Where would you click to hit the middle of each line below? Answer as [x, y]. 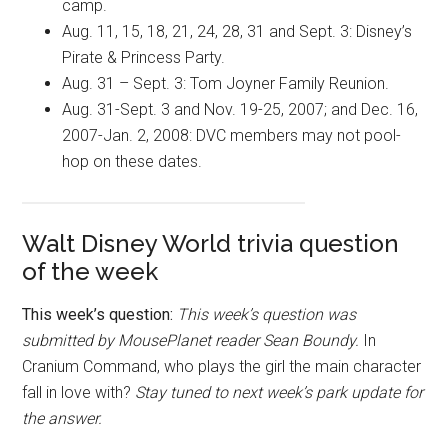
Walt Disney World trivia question [211, 244]
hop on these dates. [132, 162]
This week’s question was [267, 315]
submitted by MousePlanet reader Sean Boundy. [191, 341]
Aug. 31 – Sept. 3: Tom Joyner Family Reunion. [226, 84]
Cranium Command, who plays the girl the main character [222, 367]
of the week [90, 272]
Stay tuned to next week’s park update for [279, 393]
